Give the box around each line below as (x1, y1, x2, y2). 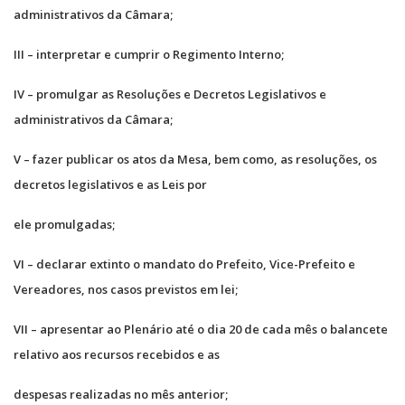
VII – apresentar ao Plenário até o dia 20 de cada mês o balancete (14, 320, 388, 337)
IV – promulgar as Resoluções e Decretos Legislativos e (14, 85, 326, 102)
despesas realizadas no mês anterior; (14, 385, 228, 402)
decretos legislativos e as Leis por (14, 175, 207, 193)
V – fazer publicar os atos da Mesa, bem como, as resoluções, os (14, 150, 377, 167)
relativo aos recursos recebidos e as (14, 345, 220, 363)
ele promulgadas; (14, 215, 115, 232)
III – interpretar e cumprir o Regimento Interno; (14, 45, 284, 62)
